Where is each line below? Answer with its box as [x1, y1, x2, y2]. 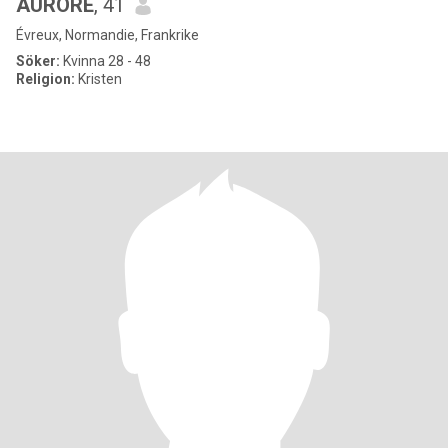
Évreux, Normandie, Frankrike [16, 27, 199, 43]
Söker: [16, 53, 60, 69]
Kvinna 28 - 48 [60, 53, 151, 69]
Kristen [75, 71, 122, 87]
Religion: [16, 71, 75, 87]
